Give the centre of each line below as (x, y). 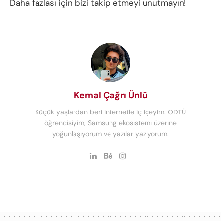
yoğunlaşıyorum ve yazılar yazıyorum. (110, 134)
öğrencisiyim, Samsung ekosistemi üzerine (110, 123)
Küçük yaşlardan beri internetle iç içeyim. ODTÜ (110, 112)
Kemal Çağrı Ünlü (110, 95)
